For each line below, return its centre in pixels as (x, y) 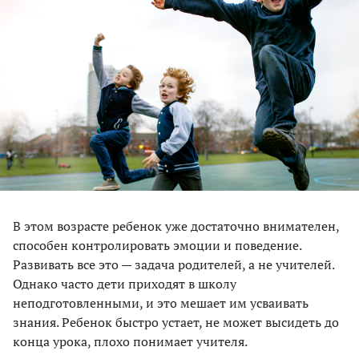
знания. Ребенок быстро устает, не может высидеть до (176, 322)
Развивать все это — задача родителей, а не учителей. (173, 264)
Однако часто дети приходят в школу (125, 283)
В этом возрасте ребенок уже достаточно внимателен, (176, 226)
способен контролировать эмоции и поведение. (157, 245)
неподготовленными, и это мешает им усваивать (161, 303)
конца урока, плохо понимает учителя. (130, 341)
